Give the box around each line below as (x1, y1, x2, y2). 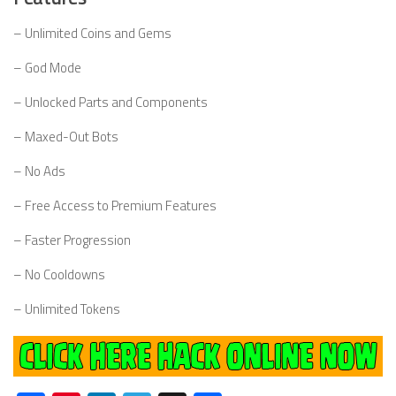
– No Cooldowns (13, 264, 105, 286)
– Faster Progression (13, 230, 131, 251)
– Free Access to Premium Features (13, 195, 217, 217)
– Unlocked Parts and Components (13, 92, 208, 113)
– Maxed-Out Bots (13, 126, 118, 148)
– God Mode (13, 57, 81, 79)
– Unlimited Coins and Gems (13, 23, 171, 44)
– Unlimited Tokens (13, 299, 120, 320)
